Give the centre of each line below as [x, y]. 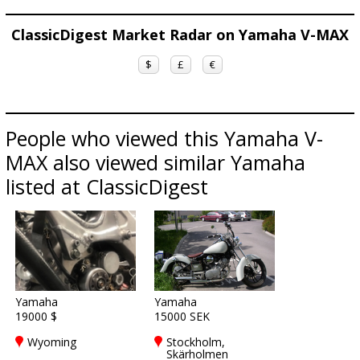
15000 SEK [182, 316]
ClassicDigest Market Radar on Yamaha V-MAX [180, 35]
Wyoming [52, 342]
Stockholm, [196, 342]
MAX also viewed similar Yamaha [155, 162]
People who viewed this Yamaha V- [164, 138]
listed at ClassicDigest [107, 186]
